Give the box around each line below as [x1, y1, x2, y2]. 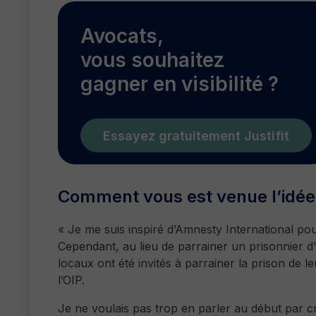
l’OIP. [58, 272, 85, 287]
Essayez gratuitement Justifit [103, 128, 289, 143]
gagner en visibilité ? [80, 72, 279, 96]
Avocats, [80, 24, 164, 48]
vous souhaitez [80, 48, 225, 72]
